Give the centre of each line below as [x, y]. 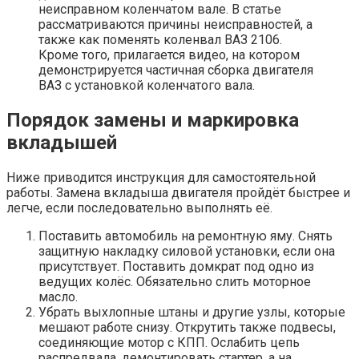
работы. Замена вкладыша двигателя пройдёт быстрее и [178, 193]
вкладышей [62, 143]
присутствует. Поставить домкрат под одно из [176, 267]
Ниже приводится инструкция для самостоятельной [161, 178]
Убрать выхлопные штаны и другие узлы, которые [192, 313]
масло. [58, 297]
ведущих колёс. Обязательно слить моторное [175, 282]
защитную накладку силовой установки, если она [187, 252]
